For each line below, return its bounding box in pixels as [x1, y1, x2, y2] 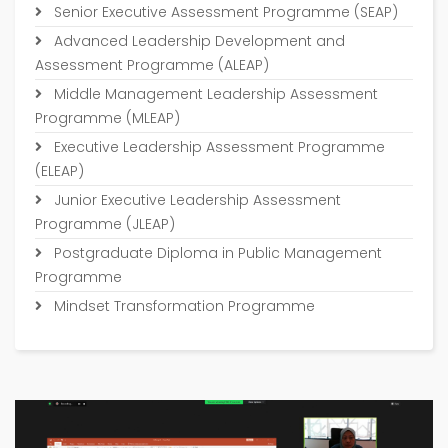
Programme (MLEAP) [35, 108, 180, 128]
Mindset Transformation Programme [50, 296, 315, 316]
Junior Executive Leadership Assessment [50, 190, 341, 210]
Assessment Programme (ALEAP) [35, 55, 269, 75]
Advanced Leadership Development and [50, 31, 345, 51]
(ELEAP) [35, 161, 84, 181]
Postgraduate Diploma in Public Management [50, 243, 382, 263]
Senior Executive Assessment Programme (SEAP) [50, 2, 398, 22]
